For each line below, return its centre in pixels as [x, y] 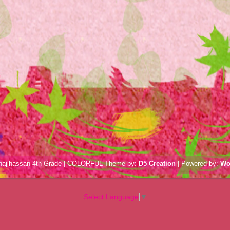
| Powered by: [198, 164]
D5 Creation [157, 164]
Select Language [111, 197]
